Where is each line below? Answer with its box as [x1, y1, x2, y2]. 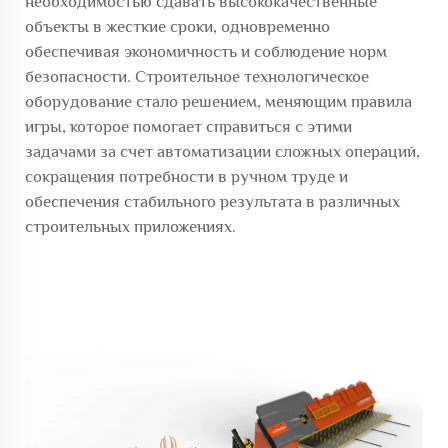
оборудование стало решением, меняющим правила [25, 92, 412, 111]
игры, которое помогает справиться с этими [25, 117, 352, 136]
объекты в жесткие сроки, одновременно [25, 17, 330, 36]
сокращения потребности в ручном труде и [25, 167, 348, 186]
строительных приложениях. [25, 217, 236, 236]
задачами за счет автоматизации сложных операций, [25, 142, 420, 161]
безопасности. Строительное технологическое [25, 67, 369, 86]
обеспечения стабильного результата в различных [25, 192, 400, 211]
